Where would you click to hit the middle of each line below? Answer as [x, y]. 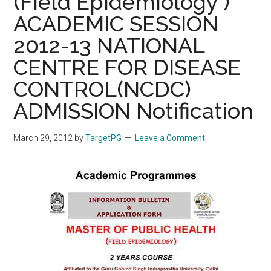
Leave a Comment [170, 138]
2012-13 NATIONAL [109, 45]
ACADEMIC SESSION [116, 24]
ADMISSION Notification [134, 111]
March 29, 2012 [43, 138]
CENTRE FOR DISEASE [127, 67]
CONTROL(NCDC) [103, 89]
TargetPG [104, 138]
